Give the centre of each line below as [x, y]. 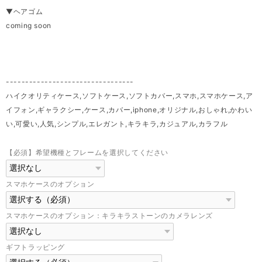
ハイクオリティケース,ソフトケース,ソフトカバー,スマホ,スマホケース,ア [130, 95]
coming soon [29, 25]
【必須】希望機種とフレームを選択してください [87, 152]
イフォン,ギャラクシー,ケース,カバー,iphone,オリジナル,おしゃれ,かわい [129, 109]
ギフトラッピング [36, 247]
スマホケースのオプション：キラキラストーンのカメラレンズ [109, 215]
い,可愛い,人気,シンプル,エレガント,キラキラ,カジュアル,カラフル [117, 123]
